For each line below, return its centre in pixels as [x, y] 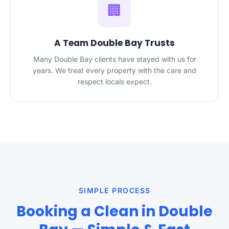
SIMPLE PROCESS [114, 190]
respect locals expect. [114, 82]
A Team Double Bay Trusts [114, 43]
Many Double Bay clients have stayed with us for [114, 59]
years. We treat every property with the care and [114, 70]
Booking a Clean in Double [114, 211]
